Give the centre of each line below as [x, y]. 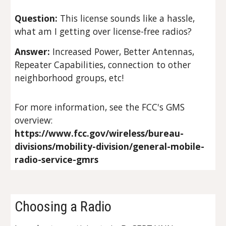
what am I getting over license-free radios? [105, 31]
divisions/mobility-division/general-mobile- [110, 146]
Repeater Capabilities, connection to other [103, 65]
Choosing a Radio [63, 207]
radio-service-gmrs [57, 159]
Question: [36, 18]
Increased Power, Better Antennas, [122, 51]
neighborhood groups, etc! [69, 78]
